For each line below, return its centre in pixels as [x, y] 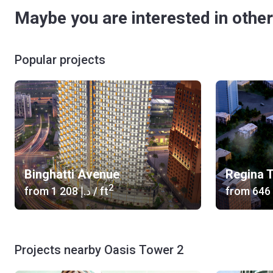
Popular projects [60, 60]
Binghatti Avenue [72, 174]
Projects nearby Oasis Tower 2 [99, 250]
